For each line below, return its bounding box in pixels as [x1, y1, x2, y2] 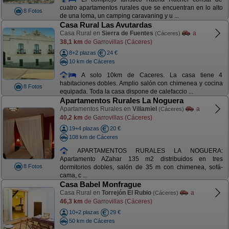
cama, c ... [59, 172, 87, 179]
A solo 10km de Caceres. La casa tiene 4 [77, 71, 223, 79]
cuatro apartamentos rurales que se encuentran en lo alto [59, 4, 223, 12]
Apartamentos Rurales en [59, 105, 132, 112]
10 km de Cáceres [68, 58, 115, 64]
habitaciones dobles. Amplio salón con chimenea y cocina [59, 80, 223, 87]
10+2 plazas [68, 209, 99, 215]
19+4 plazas [68, 125, 99, 131]
